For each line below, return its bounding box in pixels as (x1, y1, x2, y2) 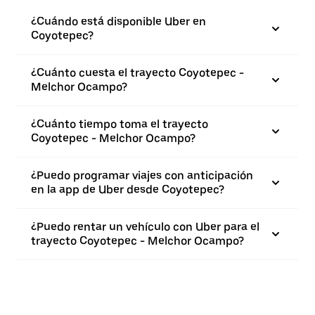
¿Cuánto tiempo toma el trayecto (31, 117, 208, 131)
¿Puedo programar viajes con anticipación (31, 169, 253, 182)
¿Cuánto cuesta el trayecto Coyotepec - (31, 66, 244, 79)
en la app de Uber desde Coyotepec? (31, 183, 224, 196)
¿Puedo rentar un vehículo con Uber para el (31, 220, 259, 233)
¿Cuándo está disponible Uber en (31, 15, 206, 28)
